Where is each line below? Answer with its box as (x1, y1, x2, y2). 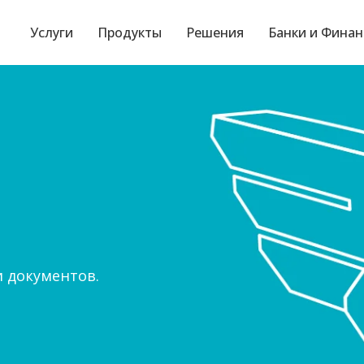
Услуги (30, 24, 73, 41)
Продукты (97, 24, 162, 41)
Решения (186, 24, 244, 41)
